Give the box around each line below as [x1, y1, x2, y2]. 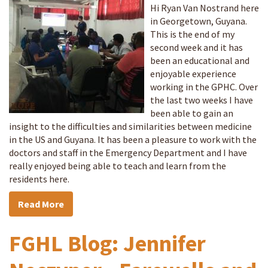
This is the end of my [150, 28, 234, 40]
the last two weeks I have [150, 94, 253, 106]
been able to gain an [150, 107, 233, 119]
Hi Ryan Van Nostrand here [150, 2, 259, 14]
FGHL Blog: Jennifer [9, 229, 206, 257]
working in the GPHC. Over [150, 81, 258, 93]
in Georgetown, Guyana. [150, 15, 247, 27]
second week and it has [150, 41, 243, 53]
